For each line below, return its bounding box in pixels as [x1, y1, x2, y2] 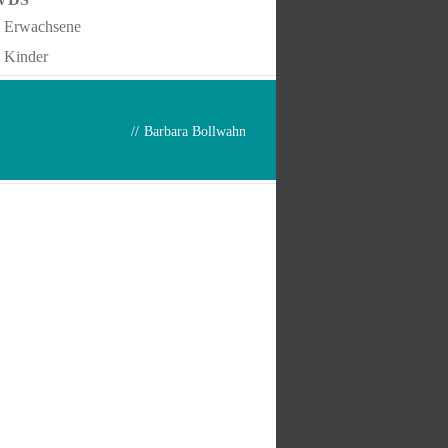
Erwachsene [4, 18, 81, 35]
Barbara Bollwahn [144, 124, 246, 139]
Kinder [4, 48, 48, 65]
